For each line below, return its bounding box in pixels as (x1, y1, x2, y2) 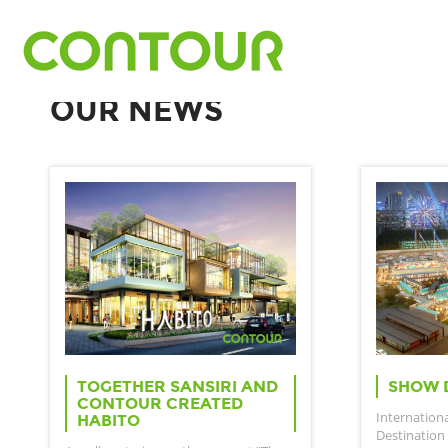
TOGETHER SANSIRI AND (77, 377, 278, 397)
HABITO (77, 411, 140, 431)
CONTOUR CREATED (77, 394, 243, 414)
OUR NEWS (50, 92, 223, 129)
